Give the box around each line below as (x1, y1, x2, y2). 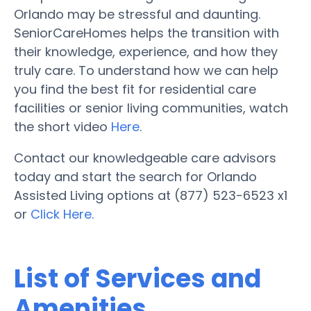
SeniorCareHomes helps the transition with (14, 24, 279, 42)
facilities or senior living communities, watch (14, 99, 288, 117)
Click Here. (31, 205, 94, 223)
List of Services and (14, 260, 261, 296)
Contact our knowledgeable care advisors (14, 149, 276, 167)
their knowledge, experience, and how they (14, 42, 278, 60)
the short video (14, 117, 111, 135)
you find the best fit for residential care (14, 80, 256, 98)
